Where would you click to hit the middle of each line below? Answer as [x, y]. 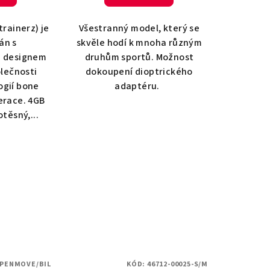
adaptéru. [139, 86]
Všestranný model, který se [139, 29]
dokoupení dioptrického [139, 72]
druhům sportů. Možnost [139, 58]
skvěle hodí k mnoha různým [139, 43]
